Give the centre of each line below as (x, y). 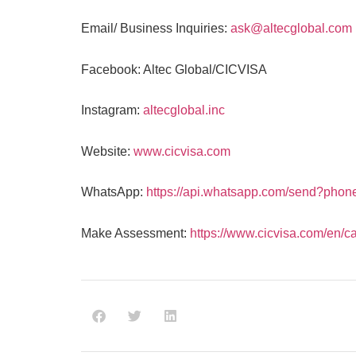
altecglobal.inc (184, 110)
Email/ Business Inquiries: (156, 28)
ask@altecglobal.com (291, 28)
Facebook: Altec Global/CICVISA (174, 69)
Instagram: (112, 110)
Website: (107, 151)
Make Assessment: (135, 233)
